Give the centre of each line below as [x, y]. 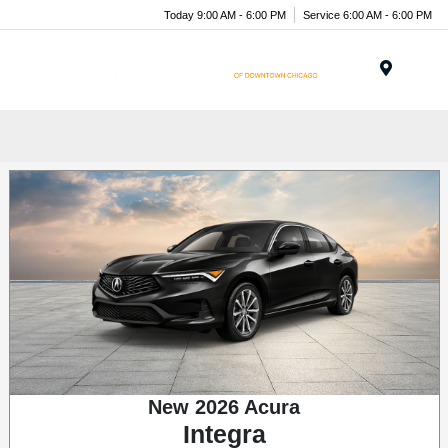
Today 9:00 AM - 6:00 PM [225, 14]
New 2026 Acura [224, 407]
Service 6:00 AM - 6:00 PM [367, 14]
